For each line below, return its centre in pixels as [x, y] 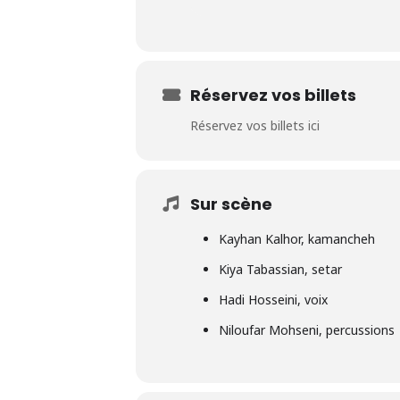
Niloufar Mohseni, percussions [306, 330]
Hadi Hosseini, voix [273, 300]
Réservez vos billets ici [255, 125]
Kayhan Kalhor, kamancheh [296, 239]
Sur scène [231, 204]
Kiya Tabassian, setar [280, 269]
